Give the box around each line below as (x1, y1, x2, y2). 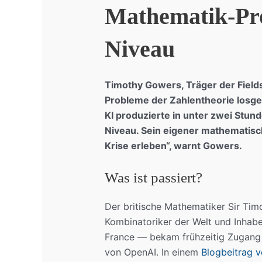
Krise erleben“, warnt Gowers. (104, 140, 242, 152)
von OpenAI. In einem (104, 246, 201, 258)
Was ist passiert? (104, 170, 202, 186)
